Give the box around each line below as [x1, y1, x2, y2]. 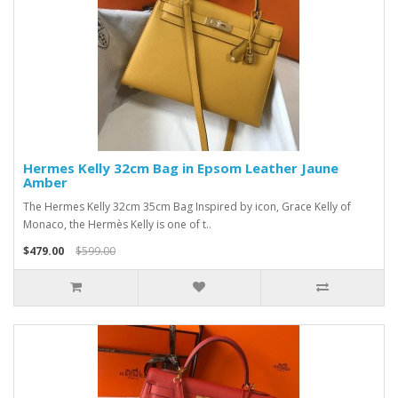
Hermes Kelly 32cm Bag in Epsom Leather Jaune [23, 159, 338, 177]
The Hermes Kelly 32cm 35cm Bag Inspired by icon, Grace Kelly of [23, 199, 351, 214]
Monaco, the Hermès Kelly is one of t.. [23, 217, 211, 232]
